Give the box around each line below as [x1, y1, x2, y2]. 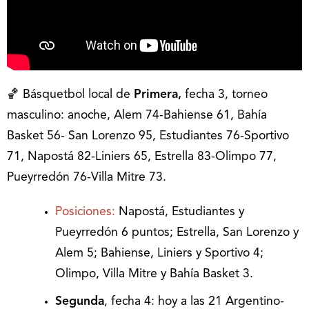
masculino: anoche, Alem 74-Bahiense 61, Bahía [7, 110, 267, 122]
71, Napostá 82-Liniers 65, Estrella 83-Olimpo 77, [7, 151, 277, 163]
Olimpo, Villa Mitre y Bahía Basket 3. [55, 268, 253, 281]
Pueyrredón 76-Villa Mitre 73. [7, 172, 166, 184]
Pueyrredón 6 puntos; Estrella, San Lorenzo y [55, 227, 299, 239]
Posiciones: [55, 206, 115, 219]
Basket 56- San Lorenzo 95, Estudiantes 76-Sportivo [7, 130, 289, 143]
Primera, [134, 89, 185, 101]
